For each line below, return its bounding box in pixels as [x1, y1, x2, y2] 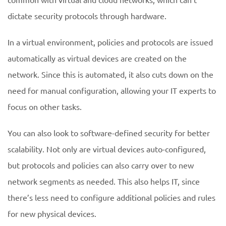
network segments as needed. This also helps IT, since [8, 176, 200, 186]
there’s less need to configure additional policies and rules [8, 192, 215, 202]
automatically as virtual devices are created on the [8, 53, 187, 63]
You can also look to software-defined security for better [8, 128, 210, 138]
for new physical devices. [8, 208, 96, 218]
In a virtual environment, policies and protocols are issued [8, 37, 213, 47]
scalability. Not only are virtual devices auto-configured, [8, 144, 206, 154]
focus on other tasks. [8, 101, 82, 111]
